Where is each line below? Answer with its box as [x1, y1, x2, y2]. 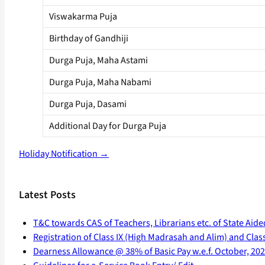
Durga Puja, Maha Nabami [49, 76, 151, 89]
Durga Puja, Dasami [49, 98, 127, 111]
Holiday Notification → [19, 147, 109, 161]
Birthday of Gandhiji [49, 32, 128, 46]
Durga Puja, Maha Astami [49, 54, 148, 67]
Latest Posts [19, 188, 76, 203]
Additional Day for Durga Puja [49, 119, 166, 133]
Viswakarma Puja [49, 10, 117, 24]
